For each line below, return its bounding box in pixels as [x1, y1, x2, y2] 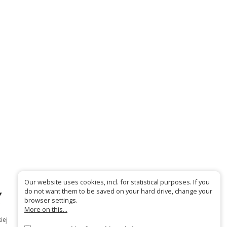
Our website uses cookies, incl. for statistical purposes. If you [24, 177, 210, 187]
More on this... [24, 205, 67, 214]
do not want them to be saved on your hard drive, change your [24, 186, 212, 196]
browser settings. [24, 196, 78, 205]
